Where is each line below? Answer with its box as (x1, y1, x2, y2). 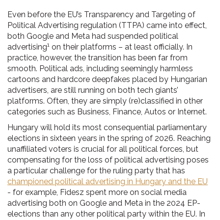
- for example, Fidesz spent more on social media (7, 188, 187, 197)
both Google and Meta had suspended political (7, 31, 178, 41)
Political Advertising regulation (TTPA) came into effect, (7, 21, 207, 30)
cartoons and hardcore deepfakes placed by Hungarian (7, 75, 207, 84)
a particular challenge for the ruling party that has (7, 166, 185, 175)
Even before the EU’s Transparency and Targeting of (7, 10, 195, 19)
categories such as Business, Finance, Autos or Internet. (7, 107, 207, 116)
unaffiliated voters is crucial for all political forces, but (7, 144, 198, 154)
